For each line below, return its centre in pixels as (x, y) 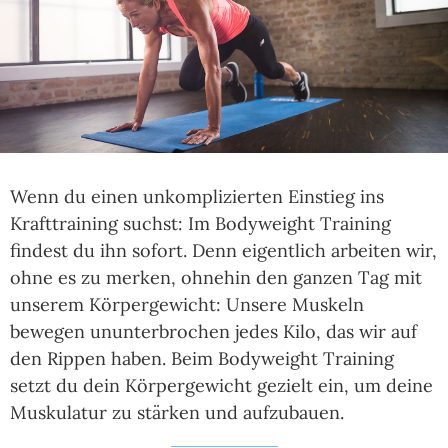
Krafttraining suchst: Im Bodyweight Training (200, 224)
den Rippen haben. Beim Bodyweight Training (202, 359)
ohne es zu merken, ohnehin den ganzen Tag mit (216, 278)
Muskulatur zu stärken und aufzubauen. (177, 413)
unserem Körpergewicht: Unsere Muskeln (187, 305)
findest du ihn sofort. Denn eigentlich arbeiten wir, (223, 251)
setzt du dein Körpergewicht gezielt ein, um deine (221, 386)
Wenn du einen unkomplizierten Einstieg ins (197, 197)
